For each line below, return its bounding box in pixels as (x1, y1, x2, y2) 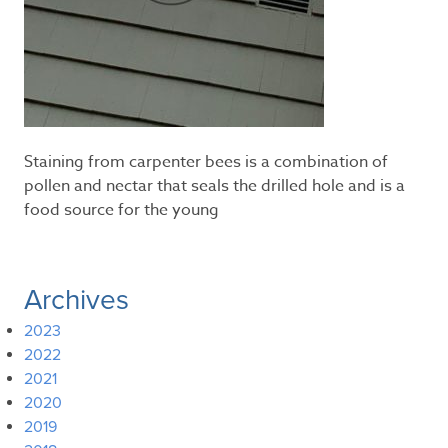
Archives (24, 283, 129, 318)
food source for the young (24, 198, 219, 223)
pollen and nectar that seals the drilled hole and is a (24, 174, 405, 199)
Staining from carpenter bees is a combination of (24, 150, 388, 175)
